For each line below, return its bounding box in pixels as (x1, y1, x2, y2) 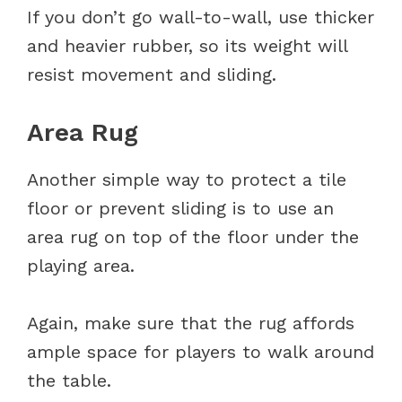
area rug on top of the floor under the (27, 225, 359, 248)
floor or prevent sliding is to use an (27, 197, 334, 219)
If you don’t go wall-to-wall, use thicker (27, 5, 374, 28)
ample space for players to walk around (27, 340, 374, 363)
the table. (27, 369, 118, 391)
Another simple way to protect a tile (27, 168, 346, 190)
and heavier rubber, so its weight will (27, 34, 347, 57)
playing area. (27, 254, 135, 276)
